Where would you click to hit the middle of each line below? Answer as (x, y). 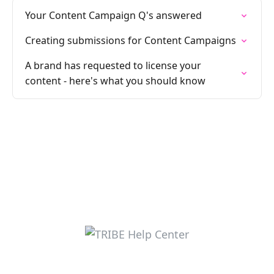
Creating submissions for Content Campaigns (131, 40)
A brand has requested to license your (113, 65)
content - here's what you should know (115, 81)
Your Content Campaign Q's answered (113, 15)
